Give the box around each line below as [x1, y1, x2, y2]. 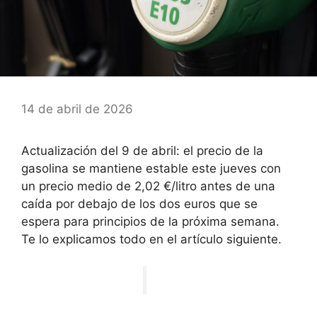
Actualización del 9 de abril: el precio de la [21, 143, 263, 158]
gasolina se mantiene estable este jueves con [21, 161, 281, 175]
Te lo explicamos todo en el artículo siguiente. [21, 231, 282, 246]
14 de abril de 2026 [21, 101, 133, 116]
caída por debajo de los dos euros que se [21, 196, 258, 211]
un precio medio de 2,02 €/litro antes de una [21, 178, 275, 193]
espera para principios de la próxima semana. [21, 214, 279, 229]
